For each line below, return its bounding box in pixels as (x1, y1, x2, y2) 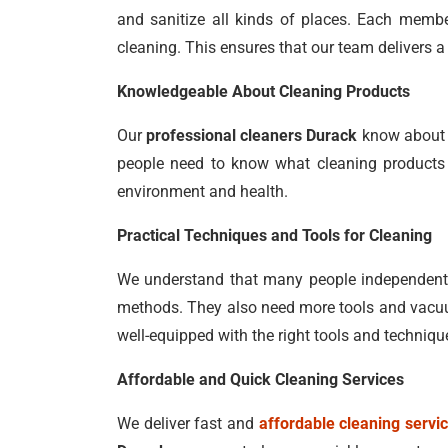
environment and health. (117, 182, 288, 201)
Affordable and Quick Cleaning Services (117, 370, 404, 389)
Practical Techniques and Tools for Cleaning (117, 226, 432, 245)
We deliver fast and (117, 414, 259, 433)
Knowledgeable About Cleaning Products (117, 82, 410, 101)
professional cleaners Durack (146, 126, 358, 145)
